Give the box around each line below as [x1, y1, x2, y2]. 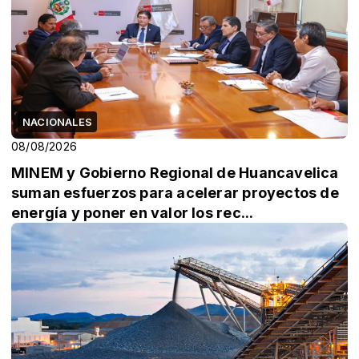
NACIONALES [22, 115, 93, 128]
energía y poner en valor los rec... [11, 204, 254, 221]
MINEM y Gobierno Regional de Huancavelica [11, 163, 339, 181]
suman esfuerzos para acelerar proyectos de [11, 184, 339, 201]
